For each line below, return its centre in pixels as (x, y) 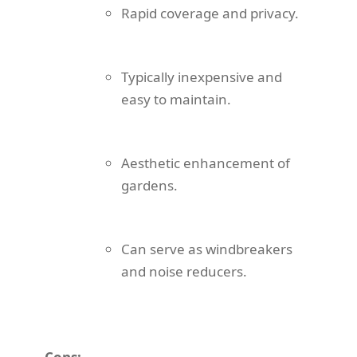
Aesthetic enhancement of (206, 163)
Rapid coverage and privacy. (210, 14)
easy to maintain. (176, 100)
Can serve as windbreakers (207, 249)
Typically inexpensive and (202, 77)
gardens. (149, 186)
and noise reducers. (184, 272)
